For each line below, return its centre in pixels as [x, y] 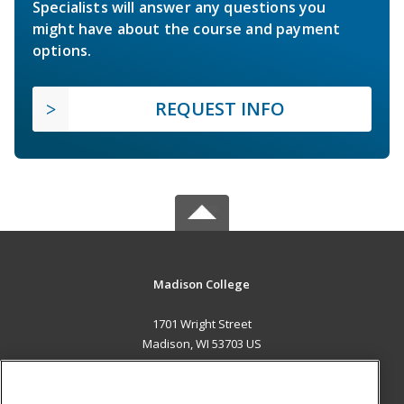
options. [62, 51]
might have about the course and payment [187, 29]
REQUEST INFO [220, 109]
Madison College [202, 285]
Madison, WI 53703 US [202, 344]
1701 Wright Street [202, 324]
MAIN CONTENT [202, 381]
